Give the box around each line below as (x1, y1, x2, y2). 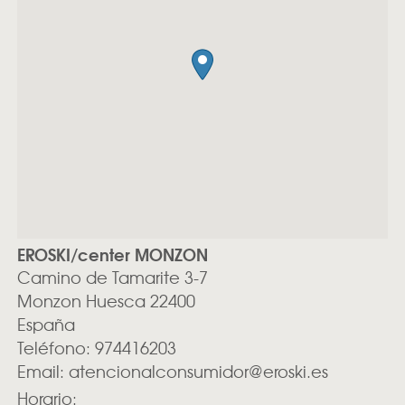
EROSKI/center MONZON (16, 241, 208, 268)
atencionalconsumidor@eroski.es (68, 359, 328, 384)
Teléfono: (16, 335, 95, 361)
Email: (16, 359, 69, 384)
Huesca (85, 288, 150, 314)
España (16, 312, 75, 337)
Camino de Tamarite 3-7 (16, 265, 208, 290)
